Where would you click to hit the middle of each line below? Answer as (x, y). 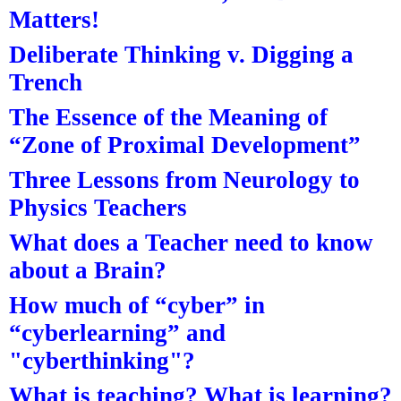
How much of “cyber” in (137, 305)
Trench (46, 82)
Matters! (54, 19)
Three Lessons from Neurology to (184, 179)
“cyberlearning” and (117, 333)
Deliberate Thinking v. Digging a (181, 54)
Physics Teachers (98, 207)
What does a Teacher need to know (191, 242)
